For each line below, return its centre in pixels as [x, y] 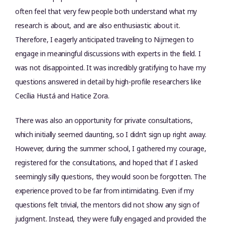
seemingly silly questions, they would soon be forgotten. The [111, 177]
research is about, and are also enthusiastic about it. [98, 25]
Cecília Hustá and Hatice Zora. [62, 96]
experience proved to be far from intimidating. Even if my [104, 191]
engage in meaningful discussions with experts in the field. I [108, 53]
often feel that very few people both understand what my [106, 11]
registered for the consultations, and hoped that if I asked [106, 162]
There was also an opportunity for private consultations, [104, 120]
